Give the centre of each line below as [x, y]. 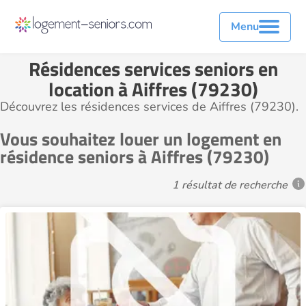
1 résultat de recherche [230, 185]
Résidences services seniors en [153, 69]
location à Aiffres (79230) [153, 89]
